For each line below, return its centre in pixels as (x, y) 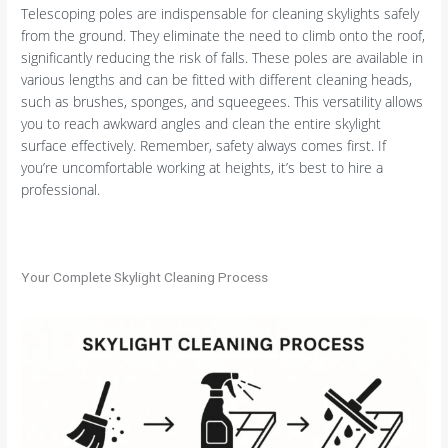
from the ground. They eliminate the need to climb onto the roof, (223, 35)
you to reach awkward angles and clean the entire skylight (201, 123)
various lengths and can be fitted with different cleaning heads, (217, 79)
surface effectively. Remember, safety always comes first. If (204, 145)
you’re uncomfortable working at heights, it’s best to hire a (202, 167)
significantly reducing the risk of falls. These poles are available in (222, 57)
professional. (61, 189)
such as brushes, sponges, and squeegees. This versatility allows (222, 101)
